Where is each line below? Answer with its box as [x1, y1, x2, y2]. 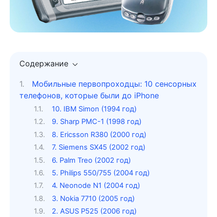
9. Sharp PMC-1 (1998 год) [51, 117, 141, 126]
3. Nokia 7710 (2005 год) [51, 194, 135, 203]
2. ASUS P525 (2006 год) [51, 207, 137, 216]
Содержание [19, 59, 68, 69]
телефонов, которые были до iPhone [19, 91, 159, 101]
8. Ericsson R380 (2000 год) [51, 130, 146, 139]
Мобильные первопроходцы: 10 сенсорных [31, 79, 197, 89]
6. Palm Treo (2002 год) [51, 155, 131, 165]
